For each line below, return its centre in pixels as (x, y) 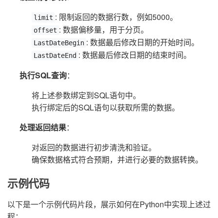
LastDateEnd (55, 56)
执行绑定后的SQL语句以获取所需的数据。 (106, 108)
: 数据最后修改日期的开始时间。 (143, 42)
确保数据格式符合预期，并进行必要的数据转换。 (117, 160)
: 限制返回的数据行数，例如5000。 (116, 17)
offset (45, 30)
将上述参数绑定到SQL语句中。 (86, 95)
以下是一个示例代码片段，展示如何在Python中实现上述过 (109, 204)
